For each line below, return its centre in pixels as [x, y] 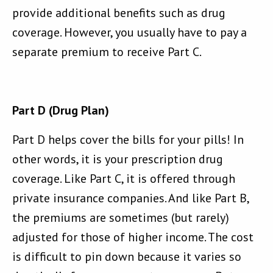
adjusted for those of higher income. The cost [133, 237]
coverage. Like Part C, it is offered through [124, 179]
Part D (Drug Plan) [61, 111]
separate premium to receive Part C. [107, 52]
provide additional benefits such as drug [119, 13]
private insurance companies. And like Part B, [130, 198]
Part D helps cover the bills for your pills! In [128, 140]
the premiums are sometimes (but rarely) [121, 218]
